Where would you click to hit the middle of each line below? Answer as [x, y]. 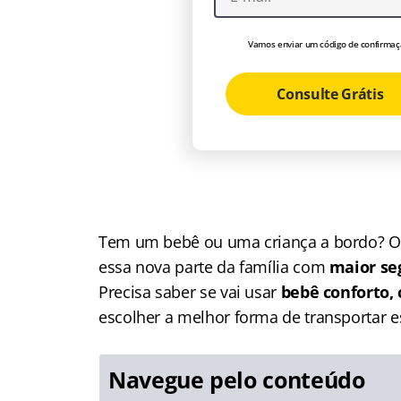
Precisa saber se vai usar [190, 292]
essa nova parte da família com [214, 267]
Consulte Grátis [330, 94]
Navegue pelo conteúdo [237, 380]
